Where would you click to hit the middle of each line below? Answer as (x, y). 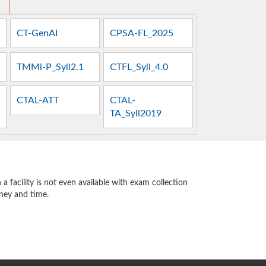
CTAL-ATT (38, 100)
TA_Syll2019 (136, 113)
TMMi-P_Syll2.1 (50, 67)
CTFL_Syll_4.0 (139, 67)
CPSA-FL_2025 (142, 34)
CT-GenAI (37, 34)
